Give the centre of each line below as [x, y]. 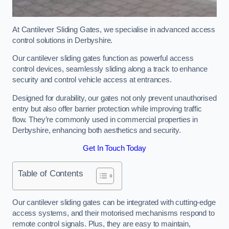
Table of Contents [51, 173]
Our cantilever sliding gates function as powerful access [103, 59]
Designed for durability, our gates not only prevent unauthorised [114, 98]
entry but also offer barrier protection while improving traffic [107, 109]
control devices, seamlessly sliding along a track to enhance [110, 69]
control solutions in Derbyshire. [64, 40]
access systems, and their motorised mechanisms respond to [113, 213]
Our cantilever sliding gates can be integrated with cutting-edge [114, 203]
